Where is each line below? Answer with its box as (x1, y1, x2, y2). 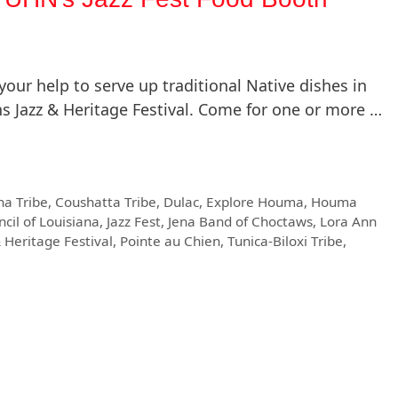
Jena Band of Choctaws (168, 212, 313, 231)
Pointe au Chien (120, 232, 220, 251)
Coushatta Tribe (55, 193, 157, 211)
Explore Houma (206, 193, 305, 211)
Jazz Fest (107, 212, 161, 231)
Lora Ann (320, 212, 377, 231)
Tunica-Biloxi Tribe (227, 232, 343, 251)
